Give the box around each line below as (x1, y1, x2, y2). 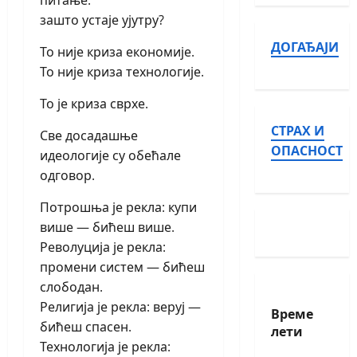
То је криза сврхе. (40, 95, 148, 113)
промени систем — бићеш (40, 258, 205, 277)
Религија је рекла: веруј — (40, 298, 201, 316)
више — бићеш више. (40, 218, 175, 237)
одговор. (40, 167, 95, 185)
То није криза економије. (40, 43, 194, 61)
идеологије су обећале (40, 147, 181, 165)
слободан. (40, 278, 103, 296)
